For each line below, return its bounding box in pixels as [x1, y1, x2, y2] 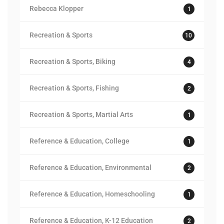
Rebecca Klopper [29, 4, 83, 12]
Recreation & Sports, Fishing [29, 84, 119, 92]
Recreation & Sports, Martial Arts [29, 110, 133, 118]
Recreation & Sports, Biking [29, 57, 115, 65]
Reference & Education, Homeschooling [29, 190, 155, 198]
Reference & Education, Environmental [29, 163, 151, 171]
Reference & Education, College [29, 137, 129, 145]
